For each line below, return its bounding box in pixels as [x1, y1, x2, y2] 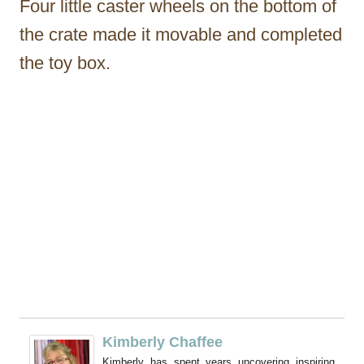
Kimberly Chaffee [102, 334, 223, 351]
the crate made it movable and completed [19, 24, 342, 45]
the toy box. [19, 52, 110, 73]
